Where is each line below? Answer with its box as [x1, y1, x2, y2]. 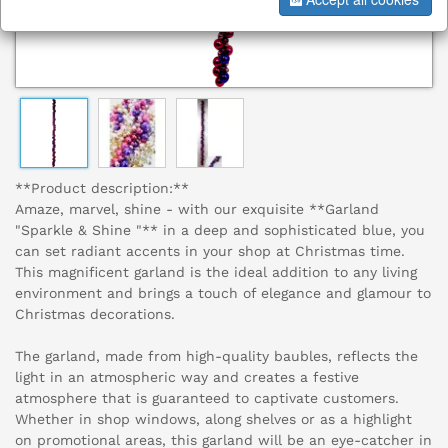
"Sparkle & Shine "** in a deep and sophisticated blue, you [15, 222, 425, 239]
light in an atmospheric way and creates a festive [15, 369, 359, 386]
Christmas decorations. [15, 306, 175, 323]
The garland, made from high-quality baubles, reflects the [15, 348, 418, 365]
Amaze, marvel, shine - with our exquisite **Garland [15, 201, 379, 218]
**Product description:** [15, 180, 189, 197]
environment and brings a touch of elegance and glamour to [15, 285, 431, 302]
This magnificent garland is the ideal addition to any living [15, 264, 417, 281]
